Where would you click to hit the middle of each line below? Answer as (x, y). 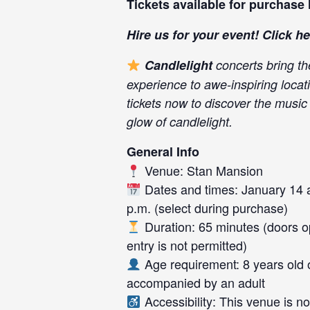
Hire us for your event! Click (211, 35)
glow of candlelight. (180, 121)
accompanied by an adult (196, 282)
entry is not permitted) (187, 245)
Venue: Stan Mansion (202, 170)
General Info (163, 152)
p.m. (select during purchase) (207, 208)
